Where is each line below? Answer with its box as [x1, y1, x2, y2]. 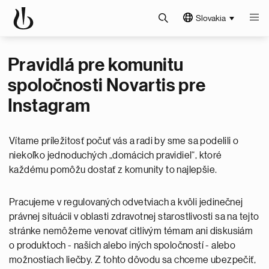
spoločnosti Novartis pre [8, 76, 206, 94]
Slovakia [196, 14, 226, 22]
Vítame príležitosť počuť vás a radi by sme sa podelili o [9, 136, 239, 146]
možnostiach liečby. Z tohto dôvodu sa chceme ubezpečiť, [9, 255, 256, 265]
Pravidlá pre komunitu [8, 56, 184, 74]
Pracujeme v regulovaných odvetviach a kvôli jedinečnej [9, 198, 243, 207]
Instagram [8, 97, 91, 115]
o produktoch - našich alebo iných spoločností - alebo [9, 241, 236, 250]
